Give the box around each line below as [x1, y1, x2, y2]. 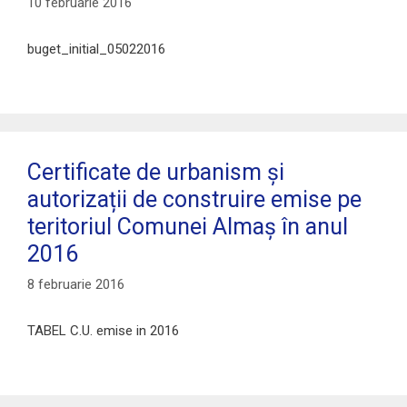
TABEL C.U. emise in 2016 [27, 323, 179, 340]
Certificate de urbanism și [27, 158, 284, 185]
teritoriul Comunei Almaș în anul [27, 213, 348, 240]
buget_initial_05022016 [27, 40, 165, 57]
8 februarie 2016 [27, 276, 124, 293]
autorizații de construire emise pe [27, 185, 362, 213]
